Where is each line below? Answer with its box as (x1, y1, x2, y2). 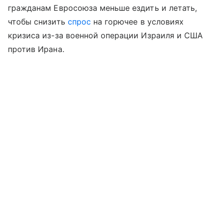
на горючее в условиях (90, 17, 184, 27)
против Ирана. (8, 44, 64, 55)
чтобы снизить (8, 17, 68, 27)
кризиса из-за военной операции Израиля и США (8, 30, 203, 41)
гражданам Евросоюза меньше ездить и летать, (8, 3, 197, 13)
